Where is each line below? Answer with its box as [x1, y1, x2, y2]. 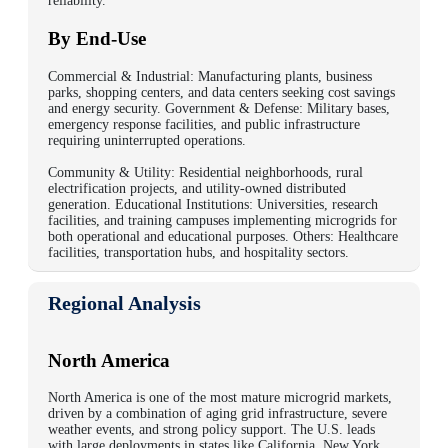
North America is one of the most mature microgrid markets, [48, 390, 392, 406]
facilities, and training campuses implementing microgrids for [48, 212, 397, 228]
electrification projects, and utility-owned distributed [48, 180, 346, 196]
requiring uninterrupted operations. [48, 132, 246, 148]
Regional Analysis [48, 291, 201, 314]
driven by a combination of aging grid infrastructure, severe [48, 406, 387, 422]
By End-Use [48, 28, 146, 50]
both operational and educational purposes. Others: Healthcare [48, 228, 398, 244]
